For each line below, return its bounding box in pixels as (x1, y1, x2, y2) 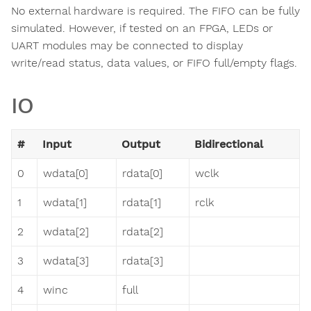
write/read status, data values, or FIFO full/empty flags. (11, 56, 297, 70)
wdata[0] (43, 167, 88, 180)
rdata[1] (122, 196, 161, 210)
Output (121, 137, 160, 151)
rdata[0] (122, 167, 162, 180)
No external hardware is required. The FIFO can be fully (11, 4, 300, 18)
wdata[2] (43, 225, 89, 239)
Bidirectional (194, 137, 263, 151)
